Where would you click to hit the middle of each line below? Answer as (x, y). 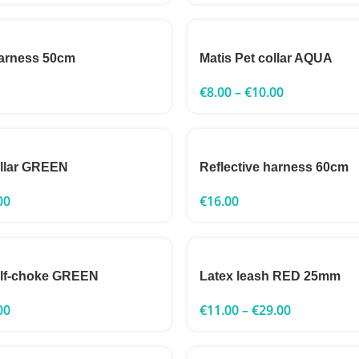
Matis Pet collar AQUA (266, 58)
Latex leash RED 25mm (270, 276)
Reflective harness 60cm (274, 167)
